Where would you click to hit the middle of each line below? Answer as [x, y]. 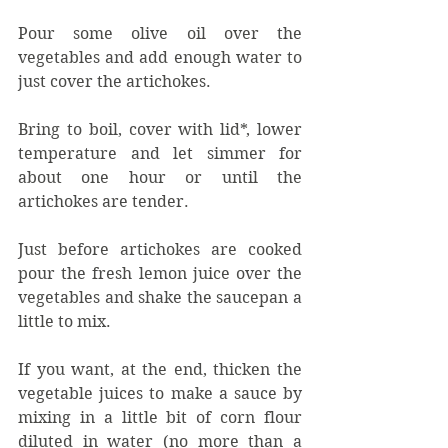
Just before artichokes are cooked [160, 249]
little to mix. [64, 321]
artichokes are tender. [105, 201]
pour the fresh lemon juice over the [160, 273]
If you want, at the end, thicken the [160, 369]
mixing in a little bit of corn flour [160, 417]
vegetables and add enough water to [160, 57]
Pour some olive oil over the [160, 33]
